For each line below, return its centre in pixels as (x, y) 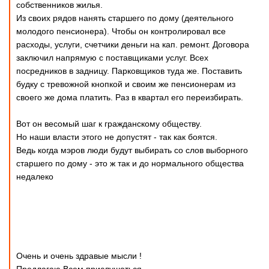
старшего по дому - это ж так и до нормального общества (130, 163)
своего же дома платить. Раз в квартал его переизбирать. (130, 97)
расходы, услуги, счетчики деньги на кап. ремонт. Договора (133, 44)
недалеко (35, 177)
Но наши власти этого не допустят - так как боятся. (117, 137)
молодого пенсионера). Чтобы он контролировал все (121, 31)
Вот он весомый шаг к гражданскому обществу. (109, 124)
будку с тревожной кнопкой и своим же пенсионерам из (126, 84)
